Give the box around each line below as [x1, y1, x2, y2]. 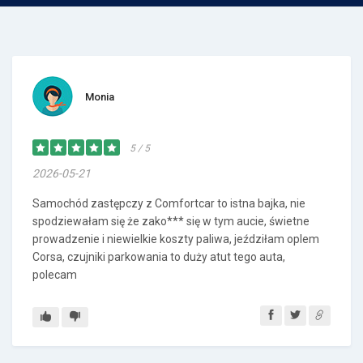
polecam [32, 268, 77, 281]
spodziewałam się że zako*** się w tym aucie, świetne [32, 215, 310, 228]
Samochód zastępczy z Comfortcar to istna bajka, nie [32, 197, 305, 210]
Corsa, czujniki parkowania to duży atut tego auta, [32, 250, 285, 263]
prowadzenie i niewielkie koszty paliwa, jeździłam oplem [32, 233, 319, 246]
